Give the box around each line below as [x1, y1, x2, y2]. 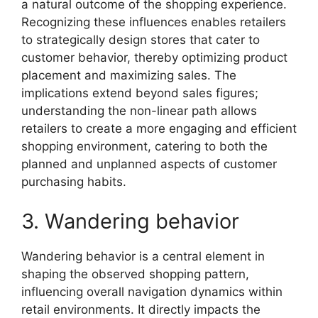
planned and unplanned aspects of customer [21, 157, 277, 171]
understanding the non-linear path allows [21, 104, 257, 118]
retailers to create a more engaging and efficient [21, 121, 297, 136]
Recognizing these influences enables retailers [21, 15, 286, 29]
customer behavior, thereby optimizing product [21, 50, 287, 65]
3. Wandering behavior [21, 208, 239, 234]
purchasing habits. [21, 175, 126, 189]
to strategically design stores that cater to [21, 33, 260, 47]
